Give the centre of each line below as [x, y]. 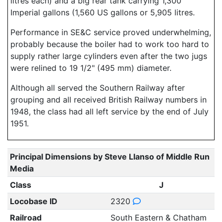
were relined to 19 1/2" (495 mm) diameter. [91, 68]
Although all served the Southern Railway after [98, 88]
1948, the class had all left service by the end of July [110, 111]
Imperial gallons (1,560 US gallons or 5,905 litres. [103, 12]
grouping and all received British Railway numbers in [109, 100]
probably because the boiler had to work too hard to [110, 44]
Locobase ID [33, 201]
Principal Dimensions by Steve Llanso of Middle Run [110, 157]
